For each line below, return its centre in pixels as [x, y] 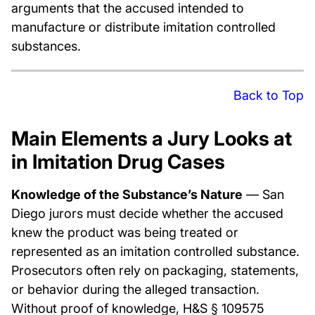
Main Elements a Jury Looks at [152, 139]
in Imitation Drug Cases [118, 162]
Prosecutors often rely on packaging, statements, [155, 270]
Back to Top [269, 95]
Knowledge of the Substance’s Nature [127, 194]
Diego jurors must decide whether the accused [147, 213]
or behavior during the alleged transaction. [135, 289]
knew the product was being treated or [125, 232]
